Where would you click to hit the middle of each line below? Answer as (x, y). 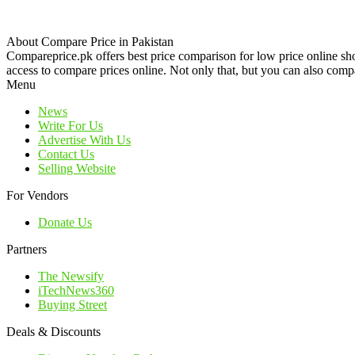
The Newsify (71, 276)
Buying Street (73, 304)
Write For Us (71, 125)
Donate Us (65, 222)
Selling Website (77, 168)
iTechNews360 (76, 290)
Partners (27, 249)
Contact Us (66, 154)
